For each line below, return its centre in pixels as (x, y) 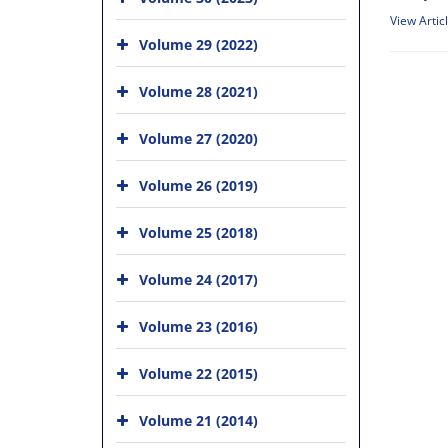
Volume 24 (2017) (198, 279)
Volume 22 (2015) (198, 373)
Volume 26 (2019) (198, 185)
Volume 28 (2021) (198, 91)
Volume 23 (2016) (198, 326)
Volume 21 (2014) (198, 420)
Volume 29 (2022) (198, 44)
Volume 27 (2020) (198, 138)
